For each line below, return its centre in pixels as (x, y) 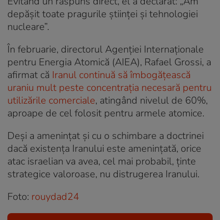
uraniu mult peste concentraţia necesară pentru (110, 87)
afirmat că (30, 75)
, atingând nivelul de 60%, (151, 100)
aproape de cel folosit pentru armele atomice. (106, 113)
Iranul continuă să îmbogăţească (121, 75)
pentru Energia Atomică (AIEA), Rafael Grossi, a (109, 62)
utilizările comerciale (51, 100)
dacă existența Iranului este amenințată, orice (104, 148)
